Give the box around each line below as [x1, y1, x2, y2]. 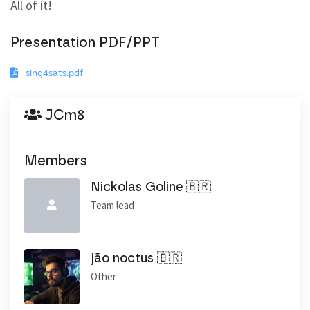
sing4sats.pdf [26, 66, 83, 79]
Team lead [91, 198, 134, 212]
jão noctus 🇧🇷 [91, 252, 185, 265]
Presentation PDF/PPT [10, 35, 160, 50]
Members [24, 154, 87, 168]
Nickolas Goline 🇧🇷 [91, 181, 215, 194]
